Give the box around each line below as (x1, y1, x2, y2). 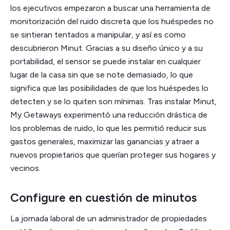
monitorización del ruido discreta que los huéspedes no (10, 16, 214, 27)
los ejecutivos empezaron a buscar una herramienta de (10, 3, 210, 13)
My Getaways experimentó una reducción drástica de (10, 110, 207, 120)
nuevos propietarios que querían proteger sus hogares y (10, 150, 216, 160)
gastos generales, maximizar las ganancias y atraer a (10, 137, 199, 147)
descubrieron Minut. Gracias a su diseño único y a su (10, 43, 203, 53)
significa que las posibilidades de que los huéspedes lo (10, 83, 208, 93)
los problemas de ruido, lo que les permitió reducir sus (10, 123, 206, 133)
